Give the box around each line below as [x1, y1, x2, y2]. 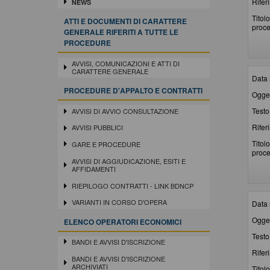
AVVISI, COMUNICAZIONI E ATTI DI [71, 58, 180, 68]
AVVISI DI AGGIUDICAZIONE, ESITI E [71, 155, 186, 166]
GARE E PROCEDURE [71, 139, 140, 149]
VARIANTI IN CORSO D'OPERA [71, 197, 167, 207]
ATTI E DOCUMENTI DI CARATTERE [64, 16, 187, 27]
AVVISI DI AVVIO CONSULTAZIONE [71, 105, 178, 116]
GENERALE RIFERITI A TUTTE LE [64, 27, 178, 38]
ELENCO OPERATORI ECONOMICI [64, 216, 181, 227]
